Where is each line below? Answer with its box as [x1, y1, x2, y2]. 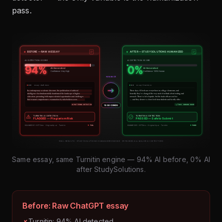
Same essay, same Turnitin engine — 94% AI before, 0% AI [12, 155, 210, 164]
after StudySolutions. [76, 165, 146, 173]
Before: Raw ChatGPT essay [22, 200, 128, 211]
